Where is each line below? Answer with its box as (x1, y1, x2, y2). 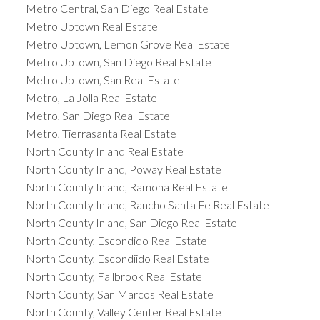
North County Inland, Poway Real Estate (25, 162, 221, 176)
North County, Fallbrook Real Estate (25, 269, 202, 284)
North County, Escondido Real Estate (25, 234, 207, 248)
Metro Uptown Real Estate (25, 19, 158, 34)
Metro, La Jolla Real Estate (25, 91, 157, 105)
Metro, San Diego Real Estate (25, 109, 170, 123)
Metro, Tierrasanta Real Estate (25, 126, 176, 141)
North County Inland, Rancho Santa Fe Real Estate (25, 198, 269, 212)
